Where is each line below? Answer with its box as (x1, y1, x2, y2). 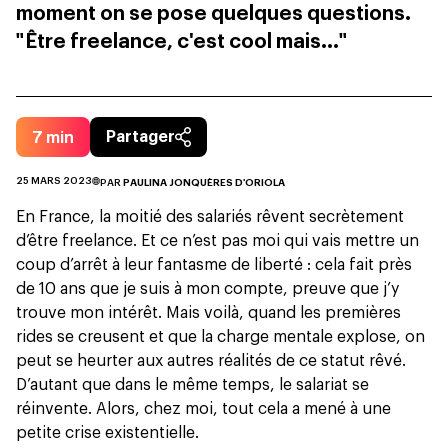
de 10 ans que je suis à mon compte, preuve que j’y (16, 281, 399, 298)
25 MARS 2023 (16, 175, 92, 186)
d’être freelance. (16, 233, 137, 250)
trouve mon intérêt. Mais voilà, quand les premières (16, 305, 401, 322)
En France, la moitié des (16, 209, 197, 226)
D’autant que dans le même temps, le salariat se (16, 377, 369, 394)
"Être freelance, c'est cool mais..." (16, 32, 348, 53)
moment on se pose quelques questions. (16, 4, 411, 25)
